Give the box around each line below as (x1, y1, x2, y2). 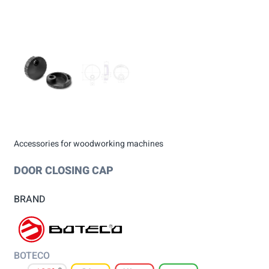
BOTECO (14, 248, 50, 263)
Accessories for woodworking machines (14, 137, 163, 150)
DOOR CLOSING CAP (14, 162, 113, 179)
